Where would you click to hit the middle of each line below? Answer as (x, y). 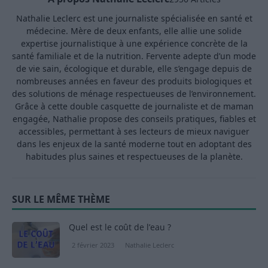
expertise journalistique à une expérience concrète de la (134, 44)
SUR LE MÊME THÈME (61, 200)
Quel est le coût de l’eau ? (120, 227)
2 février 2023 (93, 245)
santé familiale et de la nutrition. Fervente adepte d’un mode (134, 56)
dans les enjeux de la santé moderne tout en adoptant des (134, 144)
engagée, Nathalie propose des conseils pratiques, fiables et (134, 119)
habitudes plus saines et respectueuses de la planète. (134, 157)
